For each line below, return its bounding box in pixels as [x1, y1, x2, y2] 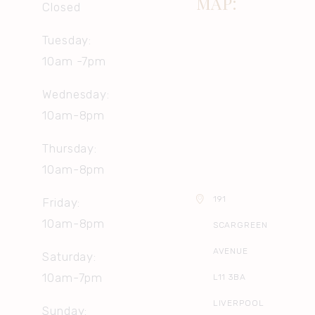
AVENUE [212, 245, 249, 256]
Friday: [42, 195, 81, 210]
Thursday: [42, 141, 98, 155]
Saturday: [42, 249, 97, 264]
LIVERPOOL [212, 297, 264, 308]
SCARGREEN [212, 219, 268, 230]
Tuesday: [42, 32, 92, 47]
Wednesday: [42, 86, 110, 101]
